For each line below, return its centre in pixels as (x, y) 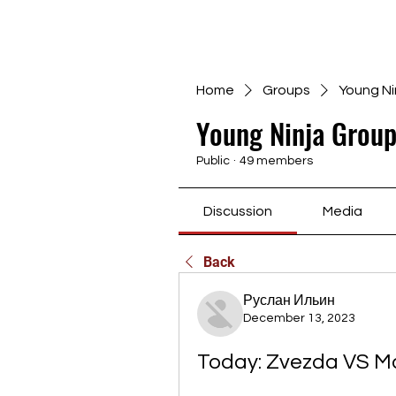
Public (213, 161)
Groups (286, 90)
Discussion (238, 211)
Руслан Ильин (289, 301)
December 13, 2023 (299, 318)
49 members (276, 161)
